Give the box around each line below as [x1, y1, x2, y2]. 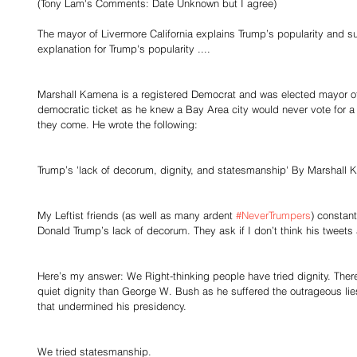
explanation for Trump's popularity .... [37, 42, 210, 55]
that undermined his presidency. [37, 300, 190, 312]
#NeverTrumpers [236, 209, 311, 222]
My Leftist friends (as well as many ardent [37, 209, 236, 222]
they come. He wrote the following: [37, 118, 198, 131]
